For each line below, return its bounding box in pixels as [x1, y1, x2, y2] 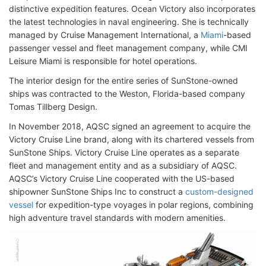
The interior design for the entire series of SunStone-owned [9, 75, 238, 85]
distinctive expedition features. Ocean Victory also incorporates [9, 3, 255, 14]
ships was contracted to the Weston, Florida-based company [9, 88, 245, 99]
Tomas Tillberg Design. [9, 101, 97, 112]
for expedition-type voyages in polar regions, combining [33, 199, 254, 210]
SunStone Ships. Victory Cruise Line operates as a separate [9, 147, 239, 157]
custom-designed [185, 186, 254, 197]
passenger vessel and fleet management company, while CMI [9, 42, 248, 53]
